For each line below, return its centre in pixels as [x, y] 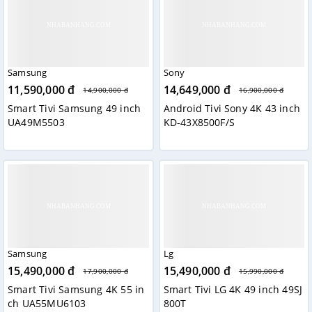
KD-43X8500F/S [199, 123]
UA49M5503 [36, 123]
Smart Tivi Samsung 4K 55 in [76, 290]
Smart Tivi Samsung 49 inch [75, 109]
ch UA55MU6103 [47, 304]
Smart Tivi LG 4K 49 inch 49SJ [233, 290]
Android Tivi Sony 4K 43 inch [232, 109]
